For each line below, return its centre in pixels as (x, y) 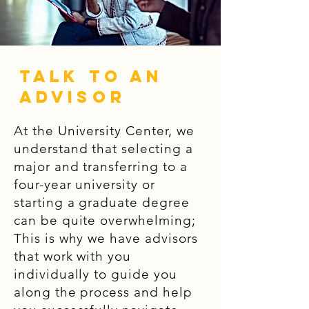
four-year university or (84, 185)
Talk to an (91, 76)
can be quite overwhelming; (105, 220)
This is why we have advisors (106, 238)
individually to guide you (96, 274)
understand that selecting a (103, 149)
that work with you (73, 256)
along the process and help (103, 292)
